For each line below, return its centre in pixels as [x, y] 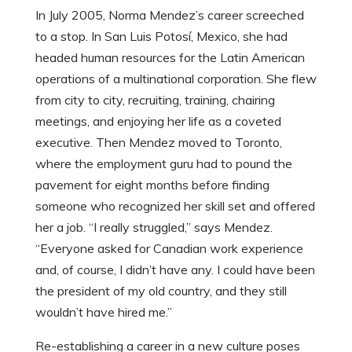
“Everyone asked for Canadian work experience [169, 248]
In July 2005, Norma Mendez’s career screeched [169, 15]
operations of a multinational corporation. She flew [176, 79]
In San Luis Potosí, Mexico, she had [187, 36]
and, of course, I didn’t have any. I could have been [175, 269]
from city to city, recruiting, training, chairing [155, 100]
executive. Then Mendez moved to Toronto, [158, 142]
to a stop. [61, 36]
